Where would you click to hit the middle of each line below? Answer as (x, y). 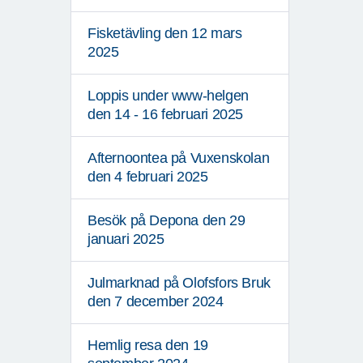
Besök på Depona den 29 (167, 221)
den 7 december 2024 (156, 302)
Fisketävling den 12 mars (165, 34)
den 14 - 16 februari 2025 (166, 115)
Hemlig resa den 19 (148, 346)
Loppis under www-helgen (168, 96)
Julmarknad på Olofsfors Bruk (179, 283)
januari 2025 (126, 239)
